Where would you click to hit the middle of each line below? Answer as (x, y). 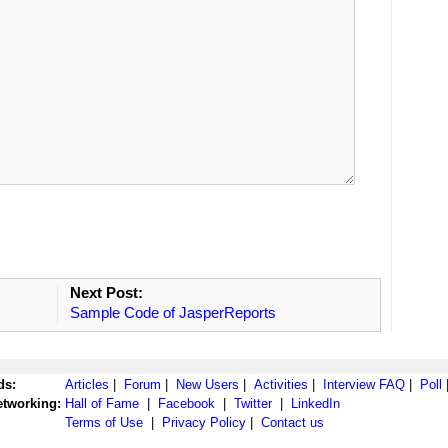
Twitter (253, 403)
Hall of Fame (102, 403)
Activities (281, 384)
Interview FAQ (364, 384)
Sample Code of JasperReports (172, 312)
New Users (207, 384)
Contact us (292, 422)
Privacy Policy (204, 422)
